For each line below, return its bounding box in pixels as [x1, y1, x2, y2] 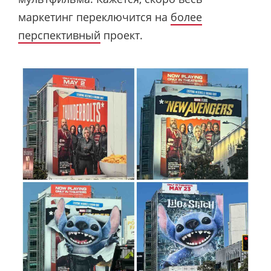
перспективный [18, 27, 100, 42]
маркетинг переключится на [18, 9, 171, 24]
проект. [100, 27, 143, 42]
